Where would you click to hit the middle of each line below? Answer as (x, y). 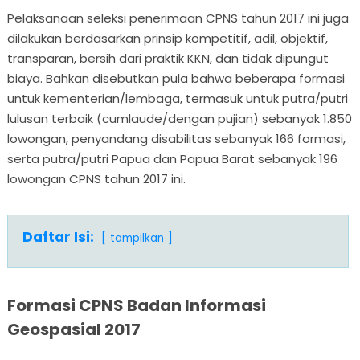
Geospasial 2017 (74, 329)
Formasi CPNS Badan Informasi (136, 305)
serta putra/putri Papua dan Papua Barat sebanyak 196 (172, 158)
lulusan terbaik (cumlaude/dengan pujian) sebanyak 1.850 (179, 118)
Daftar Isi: (58, 237)
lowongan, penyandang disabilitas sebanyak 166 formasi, (176, 138)
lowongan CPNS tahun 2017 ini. (96, 178)
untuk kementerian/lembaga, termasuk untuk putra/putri (177, 98)
